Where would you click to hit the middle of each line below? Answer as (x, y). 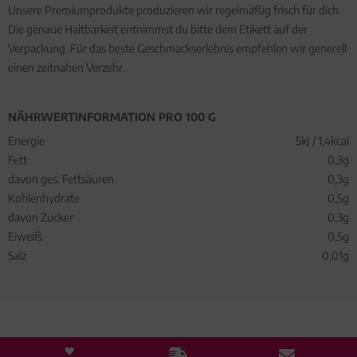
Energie (26, 141)
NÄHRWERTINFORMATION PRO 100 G (112, 117)
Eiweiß (25, 237)
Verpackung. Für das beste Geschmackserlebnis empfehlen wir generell (177, 49)
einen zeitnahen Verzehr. (67, 68)
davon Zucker (41, 218)
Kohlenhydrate (44, 198)
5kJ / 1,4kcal (322, 141)
